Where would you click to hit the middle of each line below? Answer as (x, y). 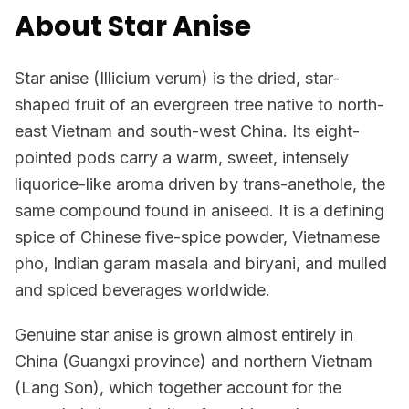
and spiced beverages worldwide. (142, 290)
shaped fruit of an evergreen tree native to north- (199, 105)
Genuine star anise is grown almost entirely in (184, 335)
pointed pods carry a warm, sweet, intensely (182, 157)
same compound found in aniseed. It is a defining (199, 210)
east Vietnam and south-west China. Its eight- (187, 131)
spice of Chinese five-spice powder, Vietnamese (197, 237)
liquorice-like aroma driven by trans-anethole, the (200, 184)
